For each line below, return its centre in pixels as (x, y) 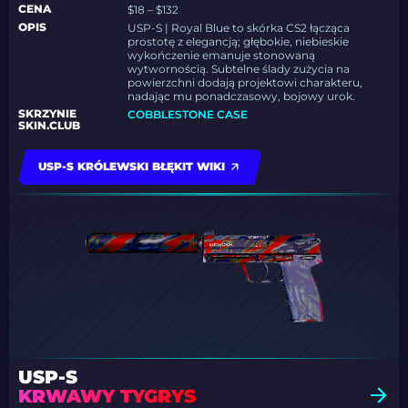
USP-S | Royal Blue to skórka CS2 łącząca (239, 28)
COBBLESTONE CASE (188, 115)
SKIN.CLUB (49, 126)
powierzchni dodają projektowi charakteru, (245, 83)
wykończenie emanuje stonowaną (222, 56)
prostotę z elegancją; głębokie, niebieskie (239, 42)
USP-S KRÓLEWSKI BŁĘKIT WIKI (132, 167)
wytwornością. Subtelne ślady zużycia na (239, 69)
